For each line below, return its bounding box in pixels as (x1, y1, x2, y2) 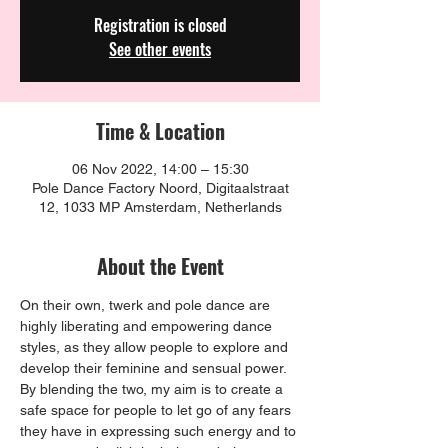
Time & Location (95, 116, 225, 147)
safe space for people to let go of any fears (20, 402, 295, 419)
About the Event (96, 251, 224, 282)
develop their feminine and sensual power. (20, 360, 290, 377)
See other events (109, 37, 211, 62)
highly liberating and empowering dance (20, 318, 276, 335)
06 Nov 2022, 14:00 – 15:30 (71, 161, 249, 178)
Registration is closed (93, 13, 227, 38)
